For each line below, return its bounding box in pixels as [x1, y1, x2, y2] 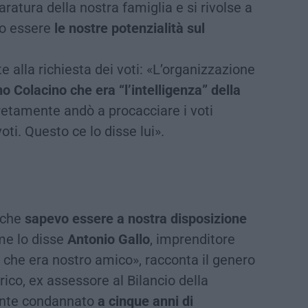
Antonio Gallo [67, 230, 150, 247]
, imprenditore [150, 230, 235, 247]
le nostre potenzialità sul [54, 19, 205, 36]
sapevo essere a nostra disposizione [25, 210, 247, 227]
